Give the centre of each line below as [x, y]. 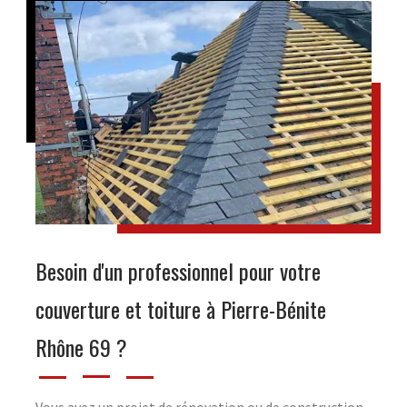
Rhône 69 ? [81, 347]
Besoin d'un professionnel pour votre [178, 271]
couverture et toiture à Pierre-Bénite [181, 309]
